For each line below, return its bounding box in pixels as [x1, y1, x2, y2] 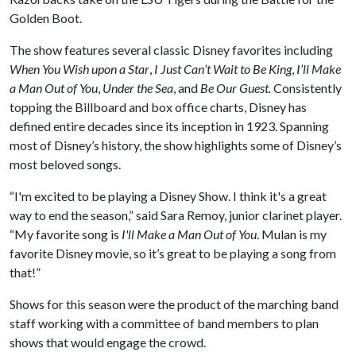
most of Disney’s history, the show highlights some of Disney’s [10, 137, 342, 153]
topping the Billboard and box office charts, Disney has [10, 99, 307, 114]
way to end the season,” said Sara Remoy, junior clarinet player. [10, 207, 342, 222]
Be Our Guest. [200, 80, 273, 95]
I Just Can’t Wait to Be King [154, 61, 292, 76]
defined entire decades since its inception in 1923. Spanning [10, 118, 329, 133]
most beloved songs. [10, 157, 121, 172]
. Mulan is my [257, 226, 327, 242]
